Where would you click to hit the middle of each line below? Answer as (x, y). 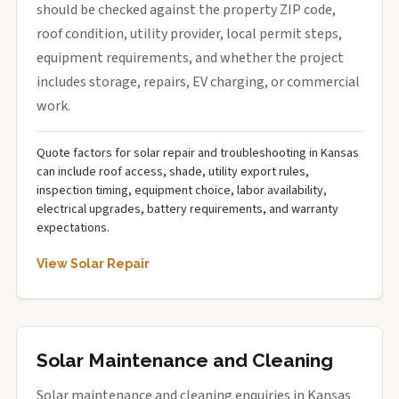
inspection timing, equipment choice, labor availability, (182, 191)
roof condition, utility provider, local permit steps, (189, 34)
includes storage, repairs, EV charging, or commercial (198, 82)
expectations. (73, 228)
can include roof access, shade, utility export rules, (173, 172)
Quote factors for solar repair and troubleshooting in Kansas (198, 153)
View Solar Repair (93, 264)
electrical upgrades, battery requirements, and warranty (187, 209)
